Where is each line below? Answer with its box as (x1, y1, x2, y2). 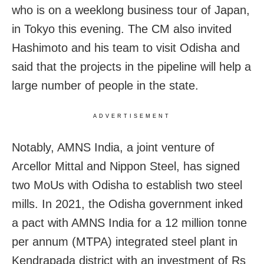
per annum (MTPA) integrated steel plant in (12, 235, 237, 249)
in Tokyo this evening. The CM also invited (12, 22, 232, 36)
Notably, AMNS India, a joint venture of (12, 141, 214, 154)
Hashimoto (12, 41, 68, 55)
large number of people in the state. (12, 79, 202, 93)
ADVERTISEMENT (93, 113, 171, 120)
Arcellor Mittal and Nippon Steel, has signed (12, 160, 240, 173)
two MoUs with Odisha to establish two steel (12, 179, 242, 192)
